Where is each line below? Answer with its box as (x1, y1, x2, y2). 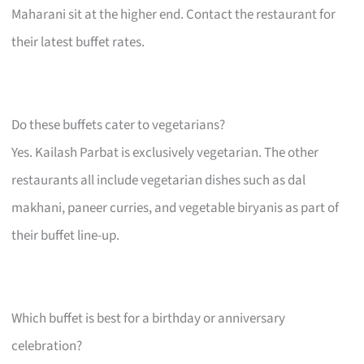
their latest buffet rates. (11, 32, 145, 52)
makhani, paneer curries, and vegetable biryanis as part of (11, 197, 340, 218)
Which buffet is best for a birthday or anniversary (11, 308, 286, 328)
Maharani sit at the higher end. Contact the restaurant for (11, 4, 336, 24)
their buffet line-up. (11, 225, 120, 245)
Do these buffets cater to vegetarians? (11, 115, 226, 135)
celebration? (11, 336, 83, 356)
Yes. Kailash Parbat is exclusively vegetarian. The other (11, 142, 319, 162)
